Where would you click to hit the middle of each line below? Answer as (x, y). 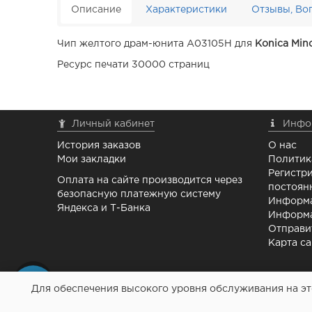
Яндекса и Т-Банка (104, 209)
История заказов (99, 146)
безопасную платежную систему (139, 195)
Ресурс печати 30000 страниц (134, 65)
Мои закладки (92, 160)
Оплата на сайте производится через (150, 181)
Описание (96, 10)
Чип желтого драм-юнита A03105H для (156, 44)
